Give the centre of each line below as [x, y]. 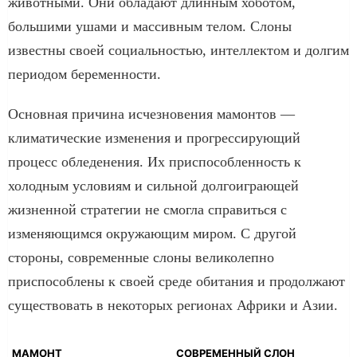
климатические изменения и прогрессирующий [154, 137]
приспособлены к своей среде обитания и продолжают [177, 281]
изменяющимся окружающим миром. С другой [152, 233]
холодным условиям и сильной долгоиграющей [153, 185]
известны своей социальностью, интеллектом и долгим [178, 50]
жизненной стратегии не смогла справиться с [147, 209]
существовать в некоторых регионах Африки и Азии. [173, 305]
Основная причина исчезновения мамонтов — [151, 114]
